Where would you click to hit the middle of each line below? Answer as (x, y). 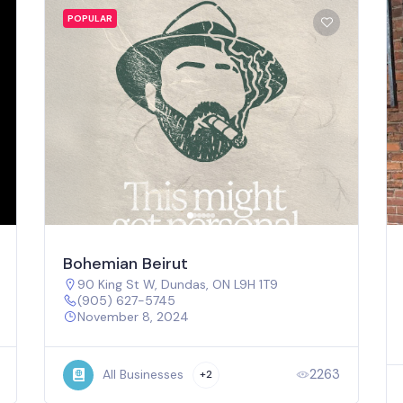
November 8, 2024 (133, 316)
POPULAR (90, 18)
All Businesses (143, 375)
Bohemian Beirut (125, 263)
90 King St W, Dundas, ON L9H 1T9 (178, 284)
